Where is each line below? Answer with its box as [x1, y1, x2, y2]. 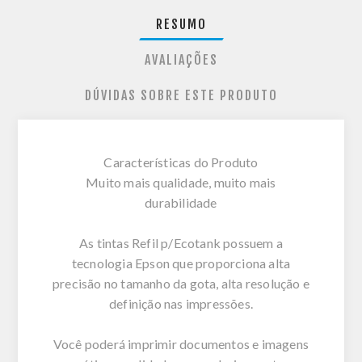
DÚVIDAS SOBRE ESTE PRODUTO [84, 86, 278, 103]
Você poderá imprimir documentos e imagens [53, 335, 309, 351]
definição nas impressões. [109, 295, 253, 311]
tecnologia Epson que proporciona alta [71, 255, 291, 271]
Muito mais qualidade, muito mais [86, 174, 276, 190]
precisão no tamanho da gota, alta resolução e [52, 275, 309, 291]
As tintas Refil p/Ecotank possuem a [79, 234, 283, 250]
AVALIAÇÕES [144, 51, 218, 68]
